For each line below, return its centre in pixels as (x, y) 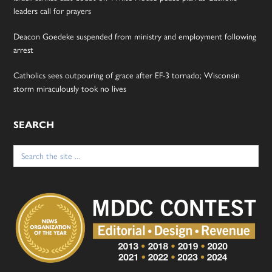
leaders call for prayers (53, 11)
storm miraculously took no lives (70, 88)
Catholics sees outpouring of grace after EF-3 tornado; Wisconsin (127, 75)
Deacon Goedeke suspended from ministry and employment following (135, 36)
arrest (24, 49)
